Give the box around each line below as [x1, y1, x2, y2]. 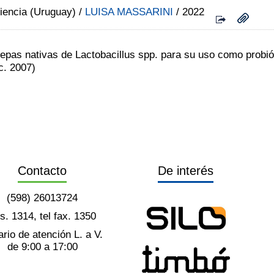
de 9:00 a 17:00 [7, 240, 78, 253]
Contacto [18, 163, 67, 177]
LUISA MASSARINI [85, 6, 173, 18]
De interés [157, 163, 213, 177]
